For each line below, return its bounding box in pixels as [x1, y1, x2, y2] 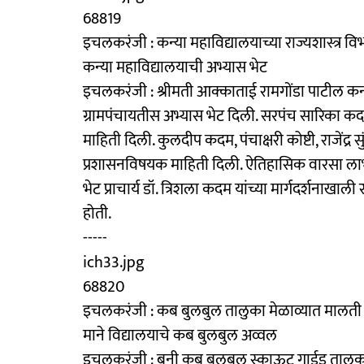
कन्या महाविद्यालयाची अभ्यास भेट [83, 53, 267, 81]
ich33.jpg [83, 248, 145, 276]
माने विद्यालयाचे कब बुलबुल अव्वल [83, 321, 277, 349]
